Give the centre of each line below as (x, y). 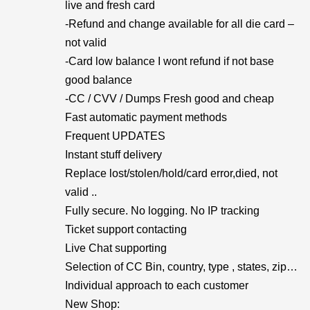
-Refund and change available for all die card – (180, 24)
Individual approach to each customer (157, 285)
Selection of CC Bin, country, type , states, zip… (181, 267)
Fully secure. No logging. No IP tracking (162, 211)
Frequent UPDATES (115, 136)
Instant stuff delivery (113, 155)
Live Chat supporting (116, 248)
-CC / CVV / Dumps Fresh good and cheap (170, 99)
